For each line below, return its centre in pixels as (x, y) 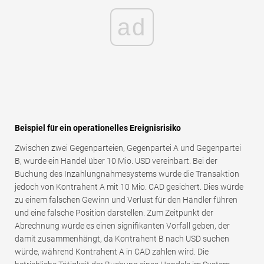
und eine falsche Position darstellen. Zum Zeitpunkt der (114, 213)
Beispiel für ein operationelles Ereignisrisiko (98, 128)
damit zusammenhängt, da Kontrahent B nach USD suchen (122, 239)
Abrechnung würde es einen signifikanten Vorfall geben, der (122, 226)
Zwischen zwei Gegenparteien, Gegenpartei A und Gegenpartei (128, 148)
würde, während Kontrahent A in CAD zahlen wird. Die (112, 252)
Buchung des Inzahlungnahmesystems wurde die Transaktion (127, 174)
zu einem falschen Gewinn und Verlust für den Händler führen (126, 200)
